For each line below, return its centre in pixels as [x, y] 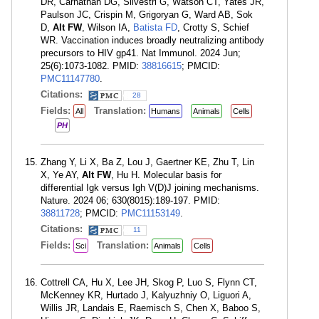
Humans [166, 111]
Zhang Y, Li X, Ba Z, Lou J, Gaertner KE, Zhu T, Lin [147, 162]
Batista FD [155, 27]
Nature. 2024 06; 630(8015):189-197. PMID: [130, 200]
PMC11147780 [70, 79]
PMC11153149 [151, 213]
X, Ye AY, [61, 175]
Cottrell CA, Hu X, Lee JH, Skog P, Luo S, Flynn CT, [149, 282]
